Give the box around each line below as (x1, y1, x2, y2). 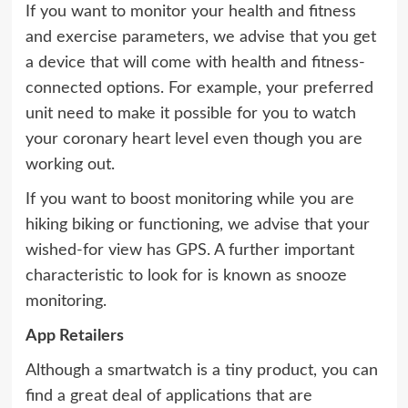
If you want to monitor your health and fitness (25, 4, 356, 21)
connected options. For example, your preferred (25, 80, 373, 97)
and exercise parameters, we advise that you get (25, 29, 376, 46)
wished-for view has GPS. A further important (25, 242, 354, 260)
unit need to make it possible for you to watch (25, 106, 356, 123)
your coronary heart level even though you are (25, 131, 362, 148)
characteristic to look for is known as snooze (25, 268, 347, 285)
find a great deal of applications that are (25, 388, 312, 405)
